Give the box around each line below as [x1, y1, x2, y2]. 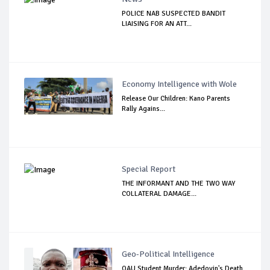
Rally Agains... [122, 104, 166, 114]
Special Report [122, 164, 176, 175]
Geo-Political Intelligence [122, 249, 215, 260]
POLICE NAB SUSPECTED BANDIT [122, 9, 226, 19]
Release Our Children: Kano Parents [122, 94, 231, 104]
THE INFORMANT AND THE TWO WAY [122, 179, 236, 189]
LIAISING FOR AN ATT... [122, 19, 192, 29]
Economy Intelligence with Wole [122, 79, 237, 90]
